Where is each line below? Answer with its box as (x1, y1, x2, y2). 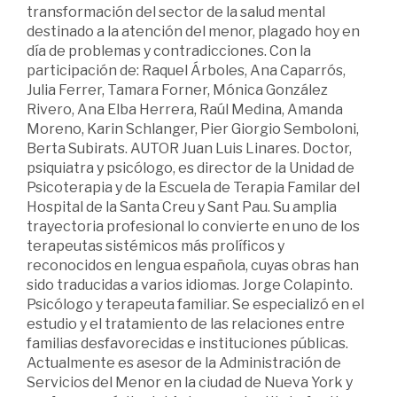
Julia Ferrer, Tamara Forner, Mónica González (27, 82, 328, 99)
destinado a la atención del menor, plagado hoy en (27, 23, 360, 41)
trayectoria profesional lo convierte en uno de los (27, 218, 360, 236)
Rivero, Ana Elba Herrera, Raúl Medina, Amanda (27, 101, 343, 119)
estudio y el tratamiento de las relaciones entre (27, 315, 345, 333)
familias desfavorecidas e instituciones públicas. (27, 335, 348, 353)
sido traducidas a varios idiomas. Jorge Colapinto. (27, 276, 353, 294)
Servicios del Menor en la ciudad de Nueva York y (27, 374, 353, 392)
